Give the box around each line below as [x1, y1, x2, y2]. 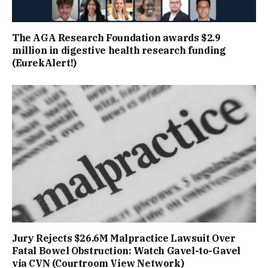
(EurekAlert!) [12, 57, 77, 69]
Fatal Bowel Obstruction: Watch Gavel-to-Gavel [12, 244, 241, 257]
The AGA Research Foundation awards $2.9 [12, 32, 221, 44]
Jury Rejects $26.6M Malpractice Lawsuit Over [12, 232, 236, 244]
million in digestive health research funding [12, 44, 226, 57]
